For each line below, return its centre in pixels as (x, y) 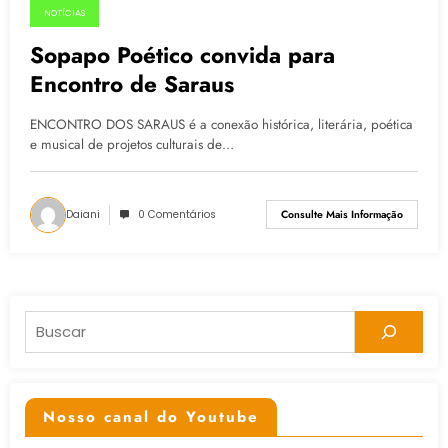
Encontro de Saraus (132, 83)
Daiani (83, 214)
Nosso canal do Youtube (151, 417)
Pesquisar (54, 322)
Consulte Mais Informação (342, 215)
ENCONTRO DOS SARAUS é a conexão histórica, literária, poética (221, 124)
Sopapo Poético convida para (182, 54)
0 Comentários (177, 214)
